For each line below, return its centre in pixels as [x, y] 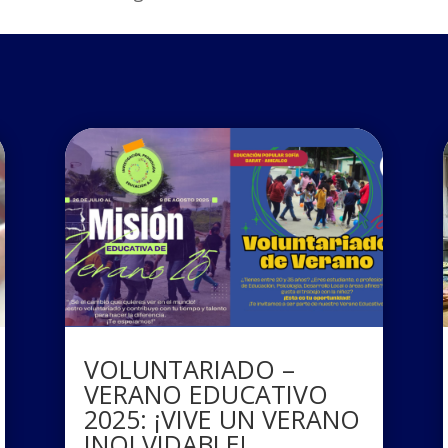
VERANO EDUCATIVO [205, 394]
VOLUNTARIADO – [189, 369]
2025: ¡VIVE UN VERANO [221, 419]
